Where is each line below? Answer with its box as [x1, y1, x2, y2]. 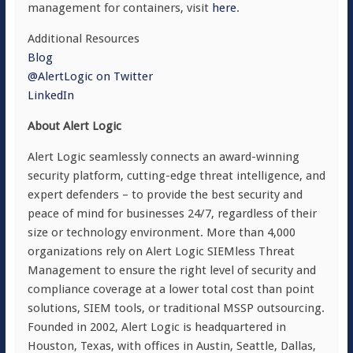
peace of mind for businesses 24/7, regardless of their [27, 206, 317, 221]
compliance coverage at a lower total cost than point [27, 282, 314, 296]
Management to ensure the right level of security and [27, 263, 316, 277]
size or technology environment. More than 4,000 [27, 225, 295, 240]
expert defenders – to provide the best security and [27, 188, 303, 202]
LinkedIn [27, 88, 74, 102]
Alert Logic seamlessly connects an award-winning [27, 150, 299, 164]
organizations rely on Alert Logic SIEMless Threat [27, 244, 295, 258]
